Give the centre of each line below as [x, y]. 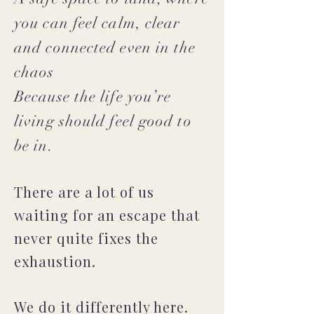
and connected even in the [105, 47]
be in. [34, 145]
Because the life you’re [93, 96]
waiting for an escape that [107, 215]
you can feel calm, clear [97, 23]
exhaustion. [55, 261]
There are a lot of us [84, 192]
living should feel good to [103, 121]
